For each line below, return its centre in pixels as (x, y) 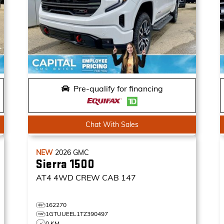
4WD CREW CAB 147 (95, 177)
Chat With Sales (112, 124)
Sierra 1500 (65, 164)
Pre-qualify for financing (118, 88)
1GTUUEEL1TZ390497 (77, 214)
